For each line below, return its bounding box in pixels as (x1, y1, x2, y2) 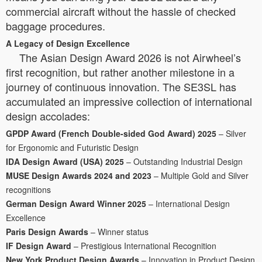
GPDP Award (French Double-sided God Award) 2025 (6, 127, 216, 139)
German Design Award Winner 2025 (6, 197, 146, 209)
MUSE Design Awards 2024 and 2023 (6, 169, 151, 181)
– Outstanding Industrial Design (124, 155, 243, 167)
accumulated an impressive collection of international (6, 93, 252, 109)
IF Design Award (6, 239, 71, 251)
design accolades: (6, 108, 90, 123)
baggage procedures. (6, 18, 105, 33)
